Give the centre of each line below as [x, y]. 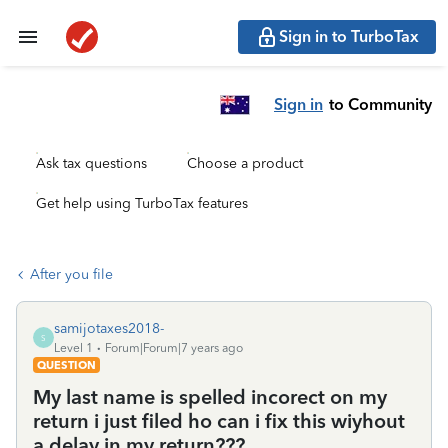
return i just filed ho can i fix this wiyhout [219, 421]
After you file [71, 274]
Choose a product [245, 163]
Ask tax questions [91, 163]
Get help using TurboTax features [142, 203]
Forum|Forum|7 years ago [174, 348]
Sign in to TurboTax [349, 36]
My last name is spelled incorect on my [210, 397]
